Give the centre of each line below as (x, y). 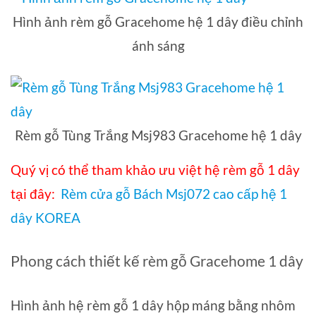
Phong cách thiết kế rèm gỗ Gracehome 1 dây (157, 260)
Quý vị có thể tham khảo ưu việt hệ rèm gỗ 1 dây (155, 169)
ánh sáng (158, 45)
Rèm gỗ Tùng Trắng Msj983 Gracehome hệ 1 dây (158, 135)
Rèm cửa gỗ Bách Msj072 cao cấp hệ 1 (174, 193)
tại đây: (34, 193)
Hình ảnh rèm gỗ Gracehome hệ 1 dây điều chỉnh (158, 21)
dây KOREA (45, 217)
